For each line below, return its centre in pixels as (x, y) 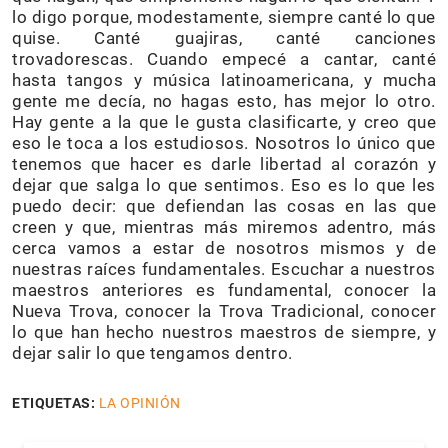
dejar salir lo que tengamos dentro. (152, 353)
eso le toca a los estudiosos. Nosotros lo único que (224, 143)
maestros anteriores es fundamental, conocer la (224, 290)
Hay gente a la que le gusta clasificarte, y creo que (224, 122)
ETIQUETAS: (53, 403)
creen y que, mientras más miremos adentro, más (224, 227)
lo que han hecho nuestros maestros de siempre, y (224, 332)
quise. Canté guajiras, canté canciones (224, 38)
